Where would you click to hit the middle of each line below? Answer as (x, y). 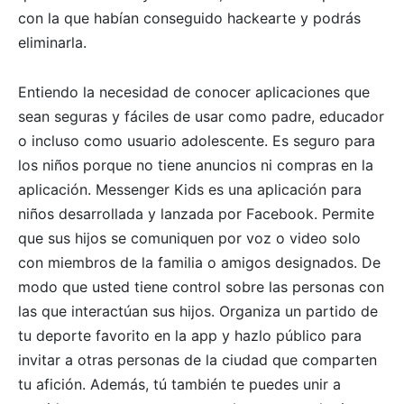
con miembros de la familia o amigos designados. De (199, 263)
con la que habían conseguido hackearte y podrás (189, 18)
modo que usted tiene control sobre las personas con (201, 287)
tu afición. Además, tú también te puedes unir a (179, 385)
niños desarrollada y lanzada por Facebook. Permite (196, 214)
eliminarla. (52, 43)
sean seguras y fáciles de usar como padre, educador (201, 117)
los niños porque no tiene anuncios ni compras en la (196, 165)
